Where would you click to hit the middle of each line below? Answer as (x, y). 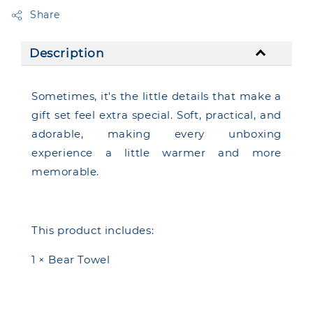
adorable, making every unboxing (156, 134)
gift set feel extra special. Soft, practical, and (156, 115)
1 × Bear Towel (71, 260)
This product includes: (93, 230)
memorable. (65, 172)
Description (67, 53)
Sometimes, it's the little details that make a (156, 96)
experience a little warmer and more (156, 153)
